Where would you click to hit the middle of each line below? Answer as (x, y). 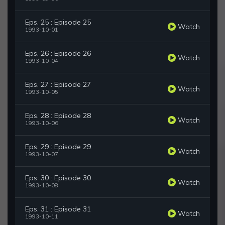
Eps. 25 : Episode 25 (58, 22)
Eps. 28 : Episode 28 (58, 116)
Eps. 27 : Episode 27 (58, 85)
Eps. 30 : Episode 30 (58, 178)
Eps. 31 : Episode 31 (58, 209)
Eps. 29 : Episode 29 (58, 147)
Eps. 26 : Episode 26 (58, 53)
